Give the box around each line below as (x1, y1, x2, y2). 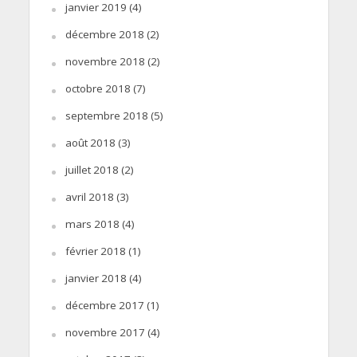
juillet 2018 (65, 162, 119, 177)
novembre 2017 (65, 324, 145, 339)
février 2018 (65, 243, 126, 258)
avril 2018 (65, 189, 114, 204)
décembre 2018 (65, 26, 144, 41)
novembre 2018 (65, 53, 145, 69)
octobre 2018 (65, 80, 131, 96)
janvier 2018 (65, 270, 127, 285)
